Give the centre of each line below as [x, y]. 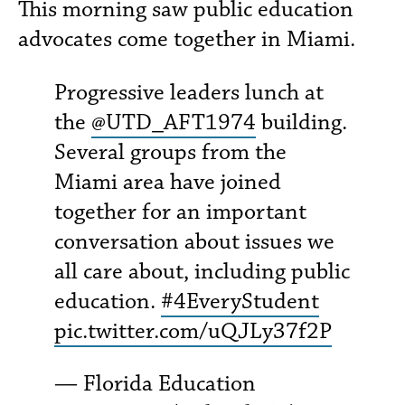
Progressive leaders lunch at [189, 93]
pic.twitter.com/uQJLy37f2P [193, 331]
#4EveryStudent [240, 301]
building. [301, 122]
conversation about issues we [194, 242]
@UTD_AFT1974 [174, 122]
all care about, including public [202, 272]
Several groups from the [170, 152]
